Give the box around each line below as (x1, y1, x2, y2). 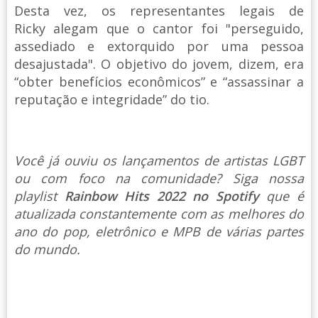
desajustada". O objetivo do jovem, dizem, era (14, 55, 304, 73)
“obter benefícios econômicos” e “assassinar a (14, 73, 304, 91)
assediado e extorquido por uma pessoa (14, 38, 304, 55)
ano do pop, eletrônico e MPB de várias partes (14, 223, 304, 241)
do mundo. (14, 241, 80, 258)
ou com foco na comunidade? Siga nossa (14, 170, 304, 187)
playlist (14, 187, 65, 205)
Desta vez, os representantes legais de (14, 2, 304, 20)
